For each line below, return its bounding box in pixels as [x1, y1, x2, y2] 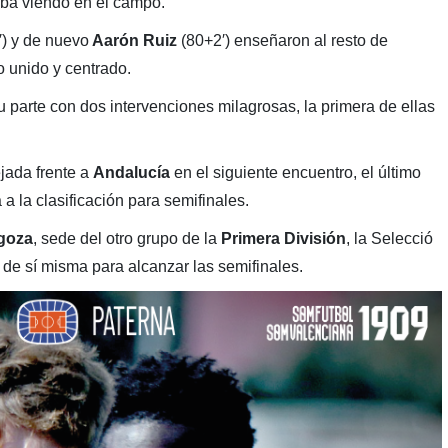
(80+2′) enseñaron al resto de [180, 32, 388, 50]
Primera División [220, 230, 346, 248]
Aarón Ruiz [88, 32, 181, 50]
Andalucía [92, 164, 170, 182]
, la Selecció [345, 230, 433, 248]
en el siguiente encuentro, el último [169, 164, 421, 182]
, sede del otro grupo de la [32, 230, 221, 248]
